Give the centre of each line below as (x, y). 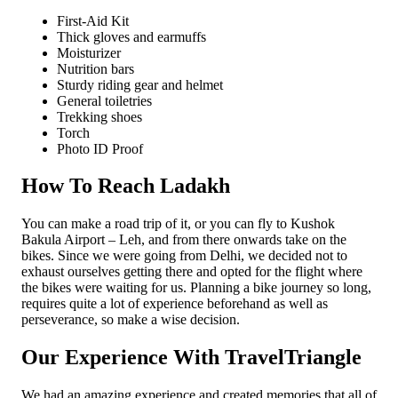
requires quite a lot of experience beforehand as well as (175, 304)
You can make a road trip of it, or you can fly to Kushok (178, 224)
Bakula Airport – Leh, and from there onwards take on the (184, 240)
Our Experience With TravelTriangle (191, 358)
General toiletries (104, 100)
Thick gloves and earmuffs (131, 36)
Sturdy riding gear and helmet (140, 84)
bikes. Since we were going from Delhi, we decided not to (184, 256)
